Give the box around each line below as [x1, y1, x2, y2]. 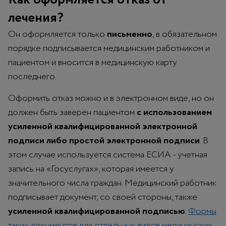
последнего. [8, 70, 56, 83]
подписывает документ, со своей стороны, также [8, 190, 197, 204]
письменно [107, 27, 152, 41]
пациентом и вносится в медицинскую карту [8, 55, 177, 69]
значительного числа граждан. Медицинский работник [8, 176, 216, 190]
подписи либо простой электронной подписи [8, 134, 200, 147]
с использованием [137, 105, 212, 119]
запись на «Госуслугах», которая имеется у [8, 162, 174, 176]
